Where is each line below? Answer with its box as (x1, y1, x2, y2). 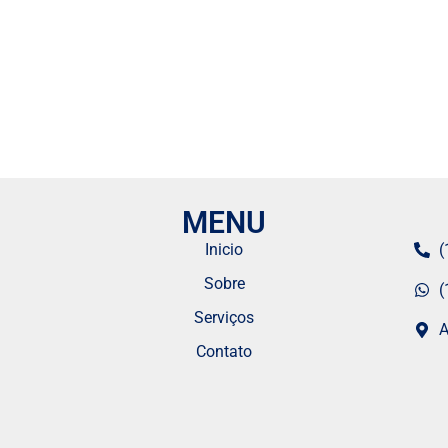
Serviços (194, 308, 254, 328)
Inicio (205, 240, 243, 260)
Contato (196, 342, 252, 362)
